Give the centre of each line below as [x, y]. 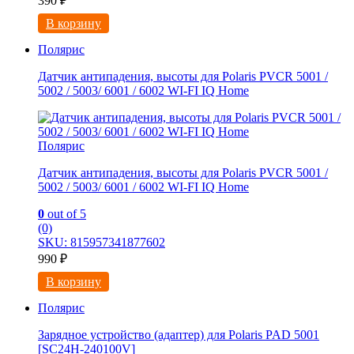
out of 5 [65, 214]
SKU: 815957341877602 [102, 243]
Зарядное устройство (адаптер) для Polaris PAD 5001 [179, 335]
